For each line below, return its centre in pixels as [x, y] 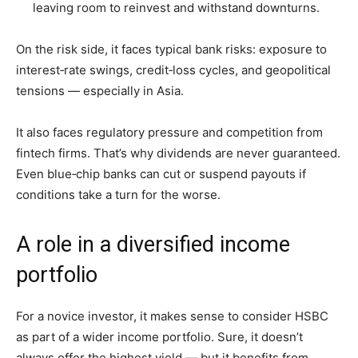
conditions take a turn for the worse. [118, 194]
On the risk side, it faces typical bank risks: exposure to [171, 49]
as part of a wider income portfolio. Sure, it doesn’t [159, 336]
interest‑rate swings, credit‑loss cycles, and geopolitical [173, 70]
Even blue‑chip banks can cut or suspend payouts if [161, 173]
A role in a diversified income [153, 244]
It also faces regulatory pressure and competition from [169, 132]
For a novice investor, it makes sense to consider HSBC [172, 316]
